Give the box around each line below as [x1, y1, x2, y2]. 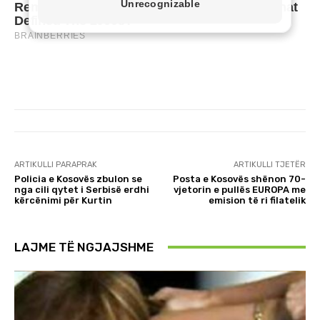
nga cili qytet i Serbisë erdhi [14, 184, 149, 195]
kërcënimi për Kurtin [14, 194, 112, 206]
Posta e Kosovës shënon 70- [172, 173, 306, 184]
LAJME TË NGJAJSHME [14, 239, 154, 254]
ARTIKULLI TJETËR [233, 159, 306, 169]
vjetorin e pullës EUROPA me [173, 184, 306, 195]
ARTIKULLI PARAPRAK [14, 159, 97, 169]
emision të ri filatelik [208, 194, 306, 206]
